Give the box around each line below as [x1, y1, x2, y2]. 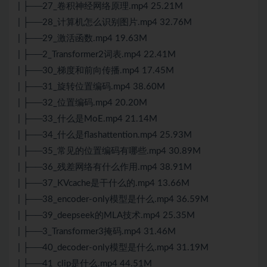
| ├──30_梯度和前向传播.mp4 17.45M [18, 66, 174, 76]
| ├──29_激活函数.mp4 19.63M [18, 34, 147, 44]
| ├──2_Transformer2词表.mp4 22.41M [18, 50, 176, 60]
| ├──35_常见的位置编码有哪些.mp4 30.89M [18, 147, 201, 156]
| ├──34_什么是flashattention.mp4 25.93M [18, 131, 192, 140]
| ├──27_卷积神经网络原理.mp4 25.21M [18, 2, 183, 11]
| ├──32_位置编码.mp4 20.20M [18, 98, 147, 108]
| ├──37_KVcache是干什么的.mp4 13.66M [18, 179, 190, 188]
